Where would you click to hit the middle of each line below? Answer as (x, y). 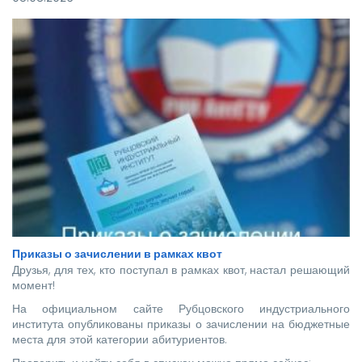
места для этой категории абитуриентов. (120, 339)
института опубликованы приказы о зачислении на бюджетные (181, 324)
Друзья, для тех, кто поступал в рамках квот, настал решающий (181, 269)
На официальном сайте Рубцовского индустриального (181, 308)
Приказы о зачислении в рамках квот (117, 253)
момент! (35, 285)
